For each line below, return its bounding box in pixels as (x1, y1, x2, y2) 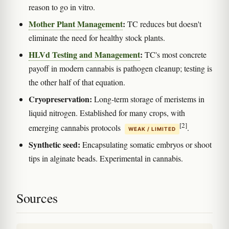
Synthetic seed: (29, 138, 80, 150)
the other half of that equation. (29, 76, 125, 87)
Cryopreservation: (29, 93, 92, 105)
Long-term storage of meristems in (92, 93, 204, 104)
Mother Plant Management (29, 17, 123, 30)
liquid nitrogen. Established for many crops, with (29, 107, 185, 118)
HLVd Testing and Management (29, 48, 140, 60)
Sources (16, 189, 58, 207)
